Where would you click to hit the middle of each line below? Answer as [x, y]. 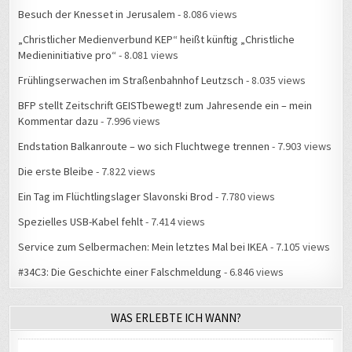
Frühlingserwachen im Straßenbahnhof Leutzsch [131, 81]
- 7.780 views [244, 197]
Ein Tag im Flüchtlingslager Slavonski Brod [116, 197]
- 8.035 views [275, 81]
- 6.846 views [253, 272]
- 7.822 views [125, 172]
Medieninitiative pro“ [68, 55]
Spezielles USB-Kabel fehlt [81, 222]
